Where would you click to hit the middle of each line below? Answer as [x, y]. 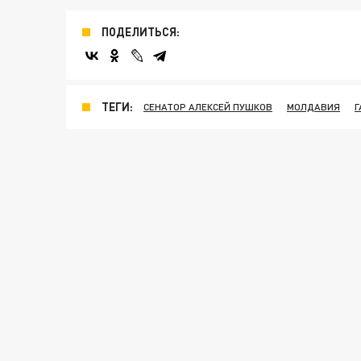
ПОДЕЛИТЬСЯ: [141, 32]
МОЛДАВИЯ [313, 107]
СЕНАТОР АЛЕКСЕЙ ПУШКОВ [208, 107]
